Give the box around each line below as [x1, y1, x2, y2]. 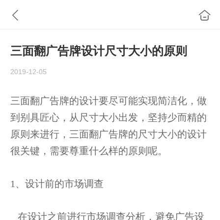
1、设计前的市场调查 [10, 178, 104, 189]
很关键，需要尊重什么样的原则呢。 [10, 145, 167, 156]
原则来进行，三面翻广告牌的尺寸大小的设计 [10, 129, 207, 139]
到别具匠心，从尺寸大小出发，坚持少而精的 [10, 112, 207, 123]
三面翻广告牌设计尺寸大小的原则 [10, 44, 187, 58]
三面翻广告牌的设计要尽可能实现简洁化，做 [10, 95, 207, 106]
